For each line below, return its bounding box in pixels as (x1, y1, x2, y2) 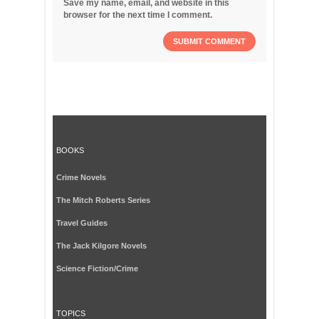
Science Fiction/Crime (56, 264, 138, 273)
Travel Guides (56, 219, 108, 227)
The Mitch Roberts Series (56, 196, 150, 204)
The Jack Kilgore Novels (56, 241, 147, 250)
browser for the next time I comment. (63, 10, 212, 20)
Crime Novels (56, 173, 106, 182)
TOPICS (56, 309, 85, 318)
